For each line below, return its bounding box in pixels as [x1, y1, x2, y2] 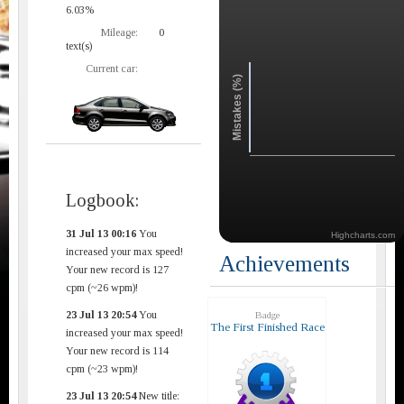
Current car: [86, 61, 138, 75]
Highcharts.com [331, 229, 395, 240]
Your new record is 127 [66, 262, 169, 276]
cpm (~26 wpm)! [66, 280, 138, 294]
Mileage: [101, 25, 138, 39]
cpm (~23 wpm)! [66, 362, 138, 375]
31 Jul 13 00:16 [66, 226, 136, 240]
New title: [136, 389, 179, 402]
